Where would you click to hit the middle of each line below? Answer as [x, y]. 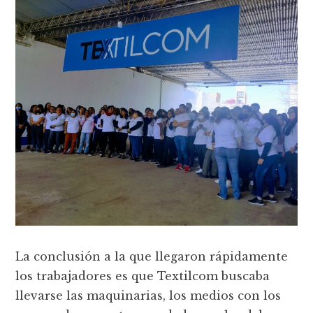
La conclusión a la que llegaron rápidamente [152, 257]
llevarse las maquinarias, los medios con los [148, 296]
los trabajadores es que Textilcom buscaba [143, 276]
